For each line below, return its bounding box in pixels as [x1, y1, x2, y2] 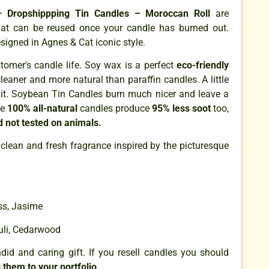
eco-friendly [173, 59, 229, 71]
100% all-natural [5, 103, 77, 115]
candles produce [77, 103, 152, 115]
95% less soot [152, 103, 211, 115]
